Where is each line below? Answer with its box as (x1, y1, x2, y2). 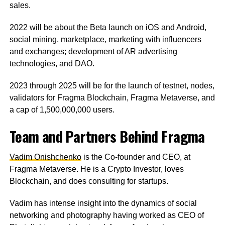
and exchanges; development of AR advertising (9, 47, 177, 56)
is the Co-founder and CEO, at (81, 153, 190, 162)
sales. (9, 1, 31, 10)
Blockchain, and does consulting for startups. (9, 177, 168, 186)
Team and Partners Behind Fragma (9, 126, 205, 147)
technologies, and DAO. (9, 59, 94, 68)
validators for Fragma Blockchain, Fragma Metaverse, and (9, 93, 215, 102)
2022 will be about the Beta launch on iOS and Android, (9, 23, 206, 32)
